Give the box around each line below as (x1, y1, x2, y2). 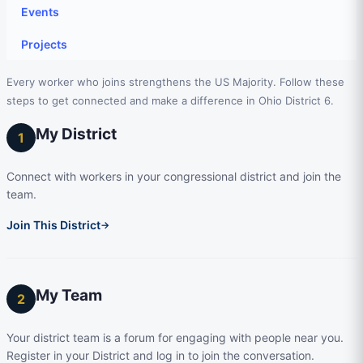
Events (21, 4, 59, 19)
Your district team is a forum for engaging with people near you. (6, 331, 344, 345)
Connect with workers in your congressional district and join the (6, 169, 341, 184)
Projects (21, 36, 67, 51)
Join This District (6, 218, 100, 233)
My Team (36, 285, 102, 305)
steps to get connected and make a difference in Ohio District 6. (6, 94, 334, 107)
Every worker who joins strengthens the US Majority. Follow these (6, 75, 344, 88)
